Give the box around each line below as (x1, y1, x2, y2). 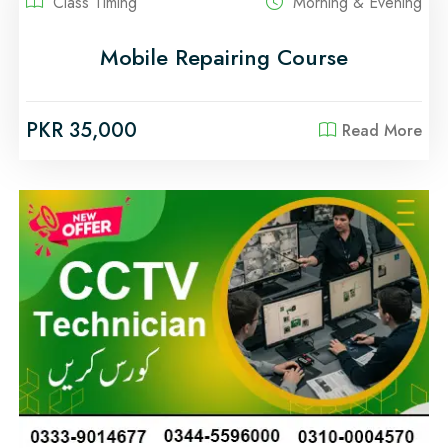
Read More (342, 119, 422, 143)
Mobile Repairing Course (100, 41, 348, 74)
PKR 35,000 (26, 116, 137, 146)
